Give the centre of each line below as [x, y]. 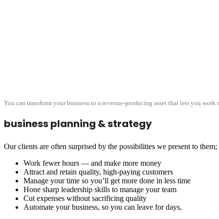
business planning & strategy [78, 124]
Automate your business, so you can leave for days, [103, 207]
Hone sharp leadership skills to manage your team [100, 190]
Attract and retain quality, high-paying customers [98, 172]
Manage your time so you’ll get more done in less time [107, 181]
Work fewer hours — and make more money [92, 163]
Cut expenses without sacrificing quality [85, 198]
